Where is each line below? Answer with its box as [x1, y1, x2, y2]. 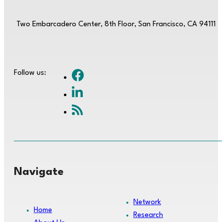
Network [133, 198, 161, 206]
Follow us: [14, 69, 48, 77]
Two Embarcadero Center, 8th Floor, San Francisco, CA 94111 [16, 20, 216, 28]
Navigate [14, 166, 63, 177]
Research [133, 211, 163, 219]
